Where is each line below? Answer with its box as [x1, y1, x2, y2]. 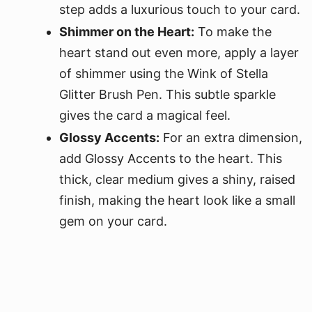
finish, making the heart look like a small [59, 193, 295, 208]
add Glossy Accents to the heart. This [59, 151, 282, 166]
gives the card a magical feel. [59, 108, 231, 123]
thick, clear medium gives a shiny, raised [59, 172, 295, 187]
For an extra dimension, [159, 130, 302, 145]
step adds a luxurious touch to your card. [59, 2, 300, 17]
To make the [194, 24, 272, 39]
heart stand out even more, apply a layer [59, 45, 299, 60]
